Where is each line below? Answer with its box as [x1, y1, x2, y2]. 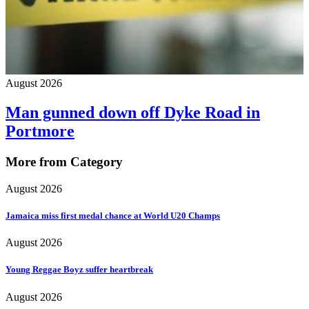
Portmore [6, 122, 74, 141]
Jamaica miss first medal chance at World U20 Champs [6, 210, 220, 221]
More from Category [6, 154, 123, 170]
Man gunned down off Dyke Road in [6, 103, 260, 122]
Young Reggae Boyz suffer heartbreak [6, 264, 153, 275]
